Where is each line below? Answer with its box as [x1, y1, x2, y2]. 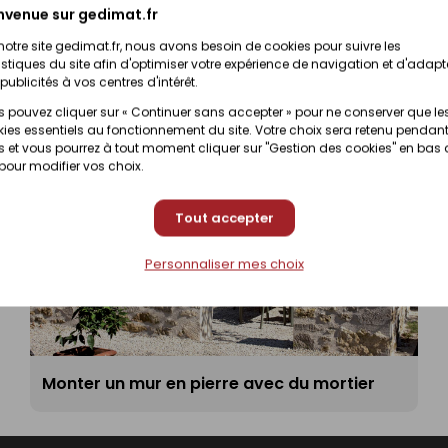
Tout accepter [174, 208, 274, 227]
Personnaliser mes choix [144, 254, 304, 273]
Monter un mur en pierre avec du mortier [42, 371, 375, 395]
